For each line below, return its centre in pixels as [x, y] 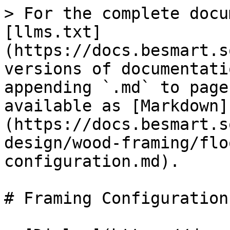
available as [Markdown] [116, 106]
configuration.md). [92, 161]
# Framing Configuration [116, 198]
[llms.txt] [53, 32]
